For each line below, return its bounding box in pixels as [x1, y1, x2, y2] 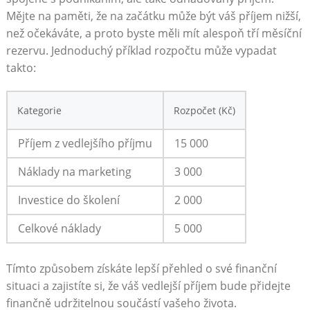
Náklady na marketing [17, 164, 131, 180]
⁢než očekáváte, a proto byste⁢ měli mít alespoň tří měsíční [6, 26, 302, 42]
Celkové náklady [17, 221, 101, 237]
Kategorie [17, 104, 62, 118]
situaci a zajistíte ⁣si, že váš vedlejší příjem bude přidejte [6, 278, 291, 294]
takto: [6, 60, 36, 76]
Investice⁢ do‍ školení [17, 192, 120, 208]
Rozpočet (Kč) [173, 104, 235, 118]
